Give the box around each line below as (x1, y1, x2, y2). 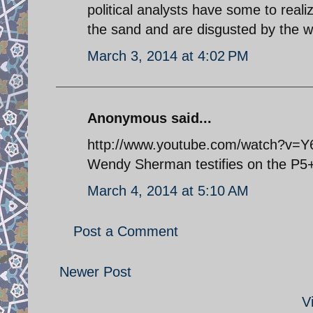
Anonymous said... (87, 110, 212, 126)
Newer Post (59, 263, 131, 279)
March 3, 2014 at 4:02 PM (87, 48, 249, 64)
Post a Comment (73, 223, 178, 239)
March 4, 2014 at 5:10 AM (87, 182, 249, 198)
